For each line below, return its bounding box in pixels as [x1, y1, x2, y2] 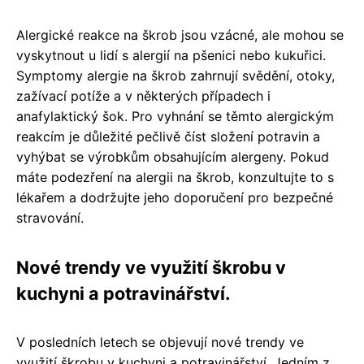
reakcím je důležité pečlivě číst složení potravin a [16, 128, 320, 145]
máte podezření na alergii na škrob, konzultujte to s [16, 169, 334, 186]
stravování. [16, 210, 84, 227]
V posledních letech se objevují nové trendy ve [16, 334, 304, 351]
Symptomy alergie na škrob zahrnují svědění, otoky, [16, 67, 335, 84]
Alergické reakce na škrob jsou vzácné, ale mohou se [16, 27, 344, 44]
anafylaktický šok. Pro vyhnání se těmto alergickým [16, 108, 334, 125]
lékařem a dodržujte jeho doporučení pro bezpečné [16, 189, 333, 206]
